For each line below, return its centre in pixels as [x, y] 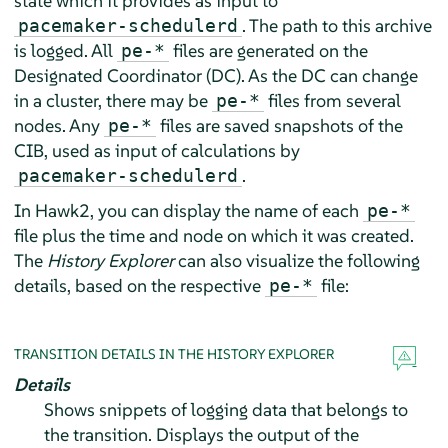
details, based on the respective [139, 286]
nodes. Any [58, 126]
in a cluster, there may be [112, 101]
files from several [332, 101]
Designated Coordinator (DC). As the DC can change [215, 76]
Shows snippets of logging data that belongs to [225, 410]
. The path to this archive [336, 26]
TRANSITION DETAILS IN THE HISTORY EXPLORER [173, 354]
